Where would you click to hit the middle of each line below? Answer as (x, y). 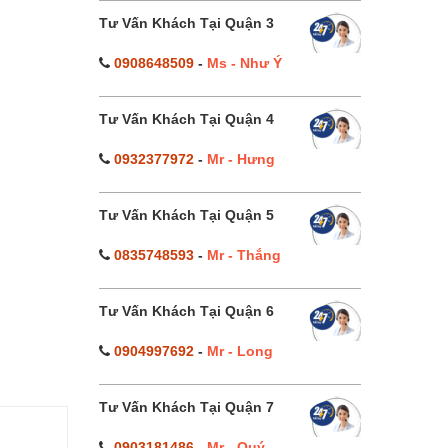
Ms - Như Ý (244, 63)
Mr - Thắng (243, 255)
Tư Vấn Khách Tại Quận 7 (186, 407)
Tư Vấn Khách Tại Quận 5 (186, 215)
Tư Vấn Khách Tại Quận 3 (186, 23)
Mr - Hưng (240, 159)
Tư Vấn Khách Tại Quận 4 (186, 119)
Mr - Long (239, 351)
